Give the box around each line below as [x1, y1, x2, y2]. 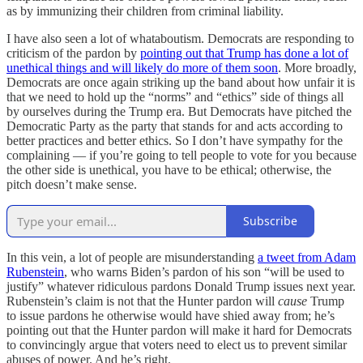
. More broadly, [278, 60, 357, 75]
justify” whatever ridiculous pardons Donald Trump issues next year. [6, 279, 356, 293]
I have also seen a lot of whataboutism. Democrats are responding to [6, 31, 354, 45]
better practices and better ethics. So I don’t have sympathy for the [6, 133, 343, 147]
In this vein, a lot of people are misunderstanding [6, 250, 258, 264]
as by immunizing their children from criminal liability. [6, 3, 284, 18]
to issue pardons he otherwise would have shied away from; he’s [6, 308, 335, 322]
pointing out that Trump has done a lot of [140, 45, 348, 60]
